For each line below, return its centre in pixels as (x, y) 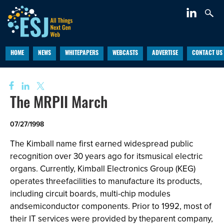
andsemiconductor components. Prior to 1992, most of (111, 206)
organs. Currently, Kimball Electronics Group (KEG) (103, 169)
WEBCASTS (125, 53)
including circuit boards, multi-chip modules (90, 194)
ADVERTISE (165, 53)
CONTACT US (207, 53)
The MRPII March (59, 104)
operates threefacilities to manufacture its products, (106, 181)
